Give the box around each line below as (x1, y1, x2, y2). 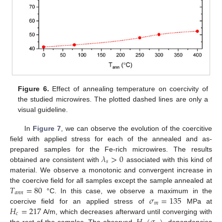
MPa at (181, 197, 213, 205)
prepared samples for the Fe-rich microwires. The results (10, 145, 212, 153)
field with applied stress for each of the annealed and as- (10, 134, 212, 143)
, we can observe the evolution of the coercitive (60, 124, 213, 132)
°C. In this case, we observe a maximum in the (42, 186, 212, 195)
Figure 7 (32, 124, 61, 132)
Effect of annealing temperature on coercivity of (49, 84, 208, 93)
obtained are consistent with (10, 155, 102, 164)
